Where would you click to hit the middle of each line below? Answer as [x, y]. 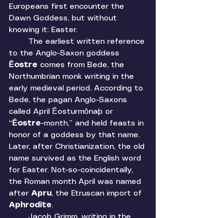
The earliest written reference [18, 42]
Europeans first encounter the [68, 7]
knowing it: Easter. [44, 30]
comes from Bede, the [83, 65]
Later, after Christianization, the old [78, 147]
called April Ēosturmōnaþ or [62, 112]
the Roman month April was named [76, 182]
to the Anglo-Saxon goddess [65, 54]
